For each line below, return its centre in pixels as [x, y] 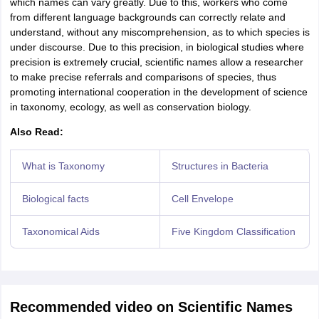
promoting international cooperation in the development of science [158, 92]
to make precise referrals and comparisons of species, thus [143, 77]
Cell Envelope [202, 199]
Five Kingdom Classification [233, 231]
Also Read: [36, 132]
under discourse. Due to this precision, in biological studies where [157, 47]
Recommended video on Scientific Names [151, 307]
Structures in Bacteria [220, 166]
